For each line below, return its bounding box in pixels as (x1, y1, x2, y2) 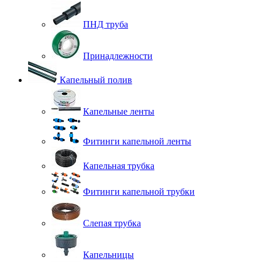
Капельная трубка (83, 160, 154, 171)
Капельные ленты (83, 106, 154, 116)
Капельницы (83, 249, 134, 260)
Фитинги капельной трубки (83, 186, 195, 196)
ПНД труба (83, 19, 128, 29)
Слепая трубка (83, 218, 141, 228)
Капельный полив (60, 74, 132, 85)
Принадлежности (83, 50, 153, 61)
